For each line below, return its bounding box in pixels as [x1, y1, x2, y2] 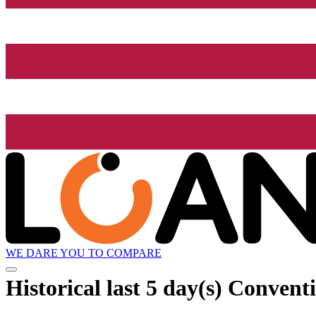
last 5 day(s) [107, 274, 222, 300]
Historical [6, 274, 107, 300]
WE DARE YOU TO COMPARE [6, 247, 162, 260]
